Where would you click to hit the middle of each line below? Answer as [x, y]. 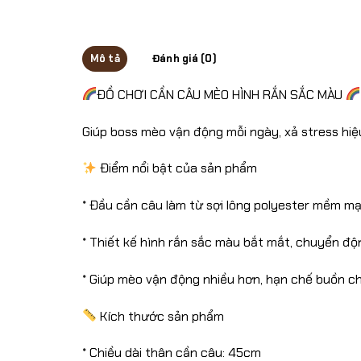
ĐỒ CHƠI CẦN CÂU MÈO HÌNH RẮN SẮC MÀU [222, 94]
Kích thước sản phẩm [161, 316]
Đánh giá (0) [184, 58]
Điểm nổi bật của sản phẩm [177, 168]
